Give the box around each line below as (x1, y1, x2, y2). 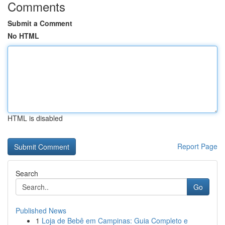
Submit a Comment (8, 18, 72, 28)
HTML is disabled (8, 113, 63, 123)
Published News (16, 205, 66, 215)
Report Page (177, 141, 217, 151)
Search (16, 168, 38, 178)
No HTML (8, 31, 39, 41)
